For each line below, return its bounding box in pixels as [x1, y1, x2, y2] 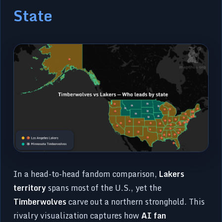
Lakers [159, 167, 185, 181]
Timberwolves [13, 195, 67, 209]
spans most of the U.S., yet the [46, 181, 162, 195]
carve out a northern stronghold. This [66, 195, 205, 209]
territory [13, 181, 47, 195]
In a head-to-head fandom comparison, [13, 167, 160, 181]
